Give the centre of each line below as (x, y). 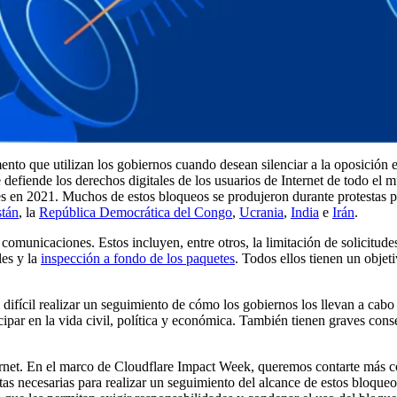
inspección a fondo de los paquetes (138, 259)
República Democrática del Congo (136, 213)
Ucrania (261, 213)
